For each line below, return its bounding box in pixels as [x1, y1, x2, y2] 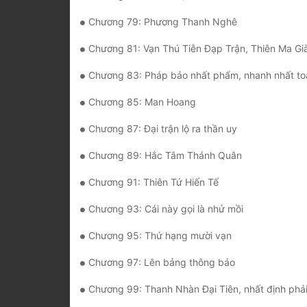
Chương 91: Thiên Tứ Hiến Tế [88, 176, 219, 188]
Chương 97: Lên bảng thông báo [88, 256, 235, 269]
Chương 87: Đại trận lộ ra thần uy [88, 123, 237, 135]
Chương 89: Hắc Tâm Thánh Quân [88, 149, 242, 162]
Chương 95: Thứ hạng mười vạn [88, 230, 232, 242]
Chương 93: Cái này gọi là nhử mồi [88, 203, 243, 215]
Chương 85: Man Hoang [88, 96, 196, 108]
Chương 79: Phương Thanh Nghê [88, 16, 237, 28]
